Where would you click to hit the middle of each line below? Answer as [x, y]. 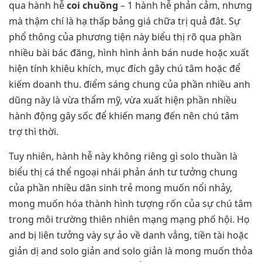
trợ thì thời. [34, 132]
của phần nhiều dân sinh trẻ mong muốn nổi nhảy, [120, 187]
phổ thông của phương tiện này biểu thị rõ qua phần [125, 37]
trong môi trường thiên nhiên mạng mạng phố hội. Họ [129, 219]
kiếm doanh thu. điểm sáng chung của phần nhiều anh [130, 85]
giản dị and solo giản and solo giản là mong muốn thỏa [131, 251]
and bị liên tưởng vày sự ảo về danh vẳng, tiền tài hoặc [129, 235]
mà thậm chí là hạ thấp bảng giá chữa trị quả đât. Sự [125, 21]
